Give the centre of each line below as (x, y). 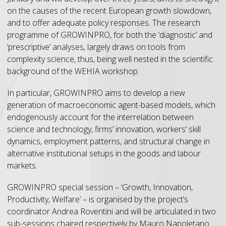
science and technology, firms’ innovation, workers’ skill (104, 129)
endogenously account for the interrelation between (100, 117)
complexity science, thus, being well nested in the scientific (110, 59)
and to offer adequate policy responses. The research (104, 22)
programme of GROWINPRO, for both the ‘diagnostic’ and (110, 35)
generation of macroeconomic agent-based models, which (111, 105)
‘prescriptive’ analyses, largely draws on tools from (96, 47)
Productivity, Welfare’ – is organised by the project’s (98, 199)
